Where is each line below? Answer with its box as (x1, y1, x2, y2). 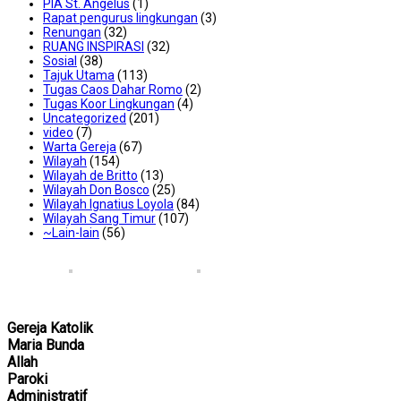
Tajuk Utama (43, 68, 115, 83)
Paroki (7, 371, 47, 388)
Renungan (43, 25, 101, 40)
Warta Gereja (43, 140, 116, 155)
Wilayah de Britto (43, 168, 138, 183)
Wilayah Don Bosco (43, 183, 149, 198)
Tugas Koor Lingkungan (43, 97, 175, 112)
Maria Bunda (7, 337, 84, 354)
